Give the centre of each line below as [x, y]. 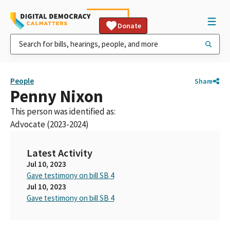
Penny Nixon [57, 96]
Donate [129, 26]
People [22, 81]
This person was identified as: [63, 111]
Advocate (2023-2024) [50, 124]
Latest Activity [60, 153]
